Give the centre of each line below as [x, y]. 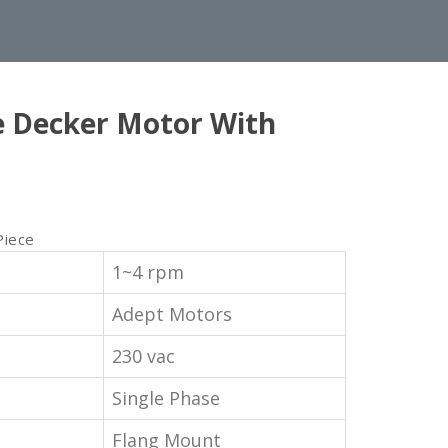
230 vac [143, 355]
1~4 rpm [148, 271]
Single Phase [166, 397]
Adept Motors [172, 313]
